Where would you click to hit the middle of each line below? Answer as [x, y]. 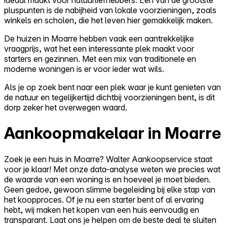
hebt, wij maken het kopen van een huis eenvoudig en [102, 210]
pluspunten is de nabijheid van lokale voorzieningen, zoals [110, 10]
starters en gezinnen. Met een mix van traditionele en [100, 59]
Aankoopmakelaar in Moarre [112, 133]
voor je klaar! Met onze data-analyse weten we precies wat [112, 169]
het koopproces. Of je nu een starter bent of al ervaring [104, 199]
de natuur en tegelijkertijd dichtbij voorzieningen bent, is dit [109, 97]
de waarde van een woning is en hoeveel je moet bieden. [107, 179]
